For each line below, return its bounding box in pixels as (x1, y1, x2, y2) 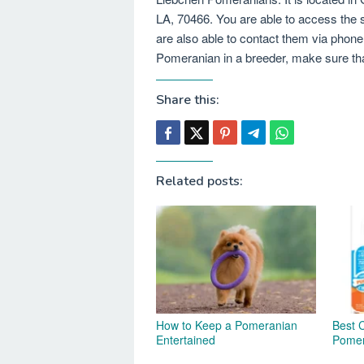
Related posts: (156, 172, 243, 190)
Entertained (156, 331, 215, 348)
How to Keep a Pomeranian (156, 316, 297, 333)
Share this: (156, 91, 219, 109)
